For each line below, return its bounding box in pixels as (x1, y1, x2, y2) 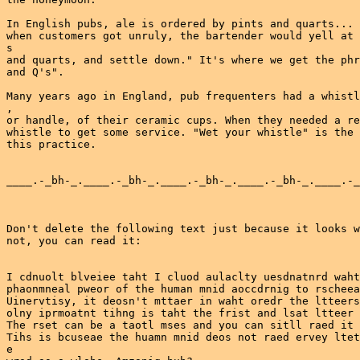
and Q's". (6, 66, 64, 78)
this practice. (6, 138, 96, 150)
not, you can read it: (6, 235, 141, 247)
